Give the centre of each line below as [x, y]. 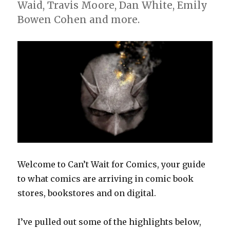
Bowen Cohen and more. [79, 19]
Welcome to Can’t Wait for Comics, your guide [112, 164]
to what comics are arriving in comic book [106, 178]
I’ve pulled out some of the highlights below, [110, 222]
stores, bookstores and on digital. [87, 193]
